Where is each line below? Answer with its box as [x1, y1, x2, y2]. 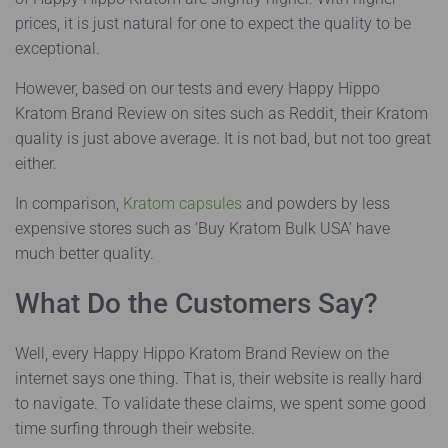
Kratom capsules [123, 194, 242, 213]
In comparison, [15, 194, 123, 213]
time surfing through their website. [15, 419, 255, 438]
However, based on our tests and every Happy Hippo [15, 79, 380, 98]
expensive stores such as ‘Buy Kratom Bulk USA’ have [15, 219, 390, 238]
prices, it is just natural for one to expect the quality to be [15, 14, 411, 33]
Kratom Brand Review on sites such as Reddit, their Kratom [15, 104, 428, 123]
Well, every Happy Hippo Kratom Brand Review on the [15, 344, 389, 363]
